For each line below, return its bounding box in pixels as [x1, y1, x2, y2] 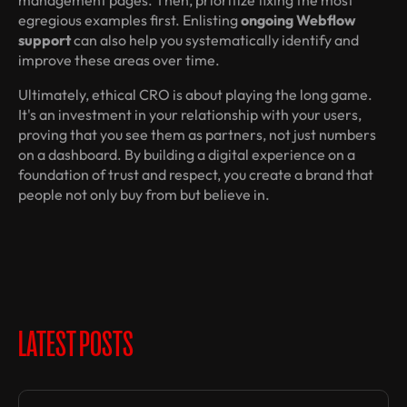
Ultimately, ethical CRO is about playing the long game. [18, 85, 372, 104]
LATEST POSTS [18, 319, 134, 363]
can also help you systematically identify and [71, 31, 359, 50]
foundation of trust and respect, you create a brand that [18, 165, 373, 184]
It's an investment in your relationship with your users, [18, 105, 362, 124]
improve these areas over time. [18, 51, 220, 70]
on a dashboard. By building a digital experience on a [18, 145, 355, 164]
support [18, 31, 71, 50]
